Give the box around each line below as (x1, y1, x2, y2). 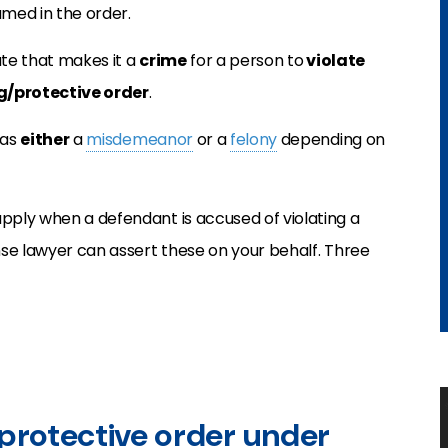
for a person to (186, 49, 304, 72)
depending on (277, 128, 385, 151)
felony (230, 128, 278, 151)
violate (303, 49, 365, 72)
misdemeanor (86, 128, 193, 151)
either (20, 128, 70, 151)
